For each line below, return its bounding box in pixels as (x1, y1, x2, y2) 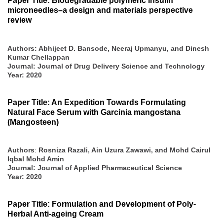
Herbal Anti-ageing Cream (7, 210, 104, 219)
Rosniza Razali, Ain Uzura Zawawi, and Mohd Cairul (38, 146, 211, 154)
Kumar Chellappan (7, 53, 70, 61)
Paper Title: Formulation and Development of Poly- (7, 200, 196, 209)
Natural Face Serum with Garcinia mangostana (7, 108, 181, 116)
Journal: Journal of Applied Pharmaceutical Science (7, 164, 182, 172)
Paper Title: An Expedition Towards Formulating (7, 98, 186, 107)
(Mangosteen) (7, 117, 59, 126)
